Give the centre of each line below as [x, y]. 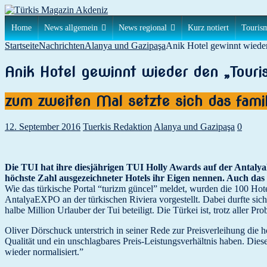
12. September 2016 [43, 126]
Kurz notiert [208, 28]
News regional [143, 28]
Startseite [22, 46]
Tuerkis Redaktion [117, 126]
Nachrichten [62, 46]
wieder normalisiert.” [44, 252]
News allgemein [71, 28]
